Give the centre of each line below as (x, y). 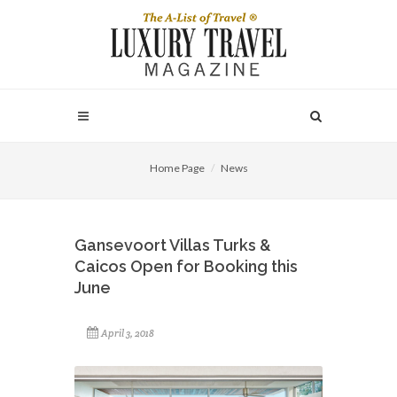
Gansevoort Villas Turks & (173, 245)
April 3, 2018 (128, 333)
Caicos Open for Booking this (186, 266)
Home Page (177, 168)
